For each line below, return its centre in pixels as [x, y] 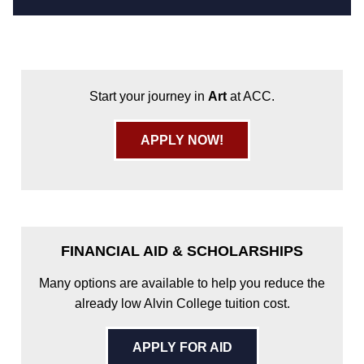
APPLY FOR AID [182, 347]
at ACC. [251, 96]
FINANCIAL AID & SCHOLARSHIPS [182, 251]
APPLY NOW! [182, 140]
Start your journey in [149, 96]
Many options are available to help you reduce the [182, 283]
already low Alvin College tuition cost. [182, 303]
